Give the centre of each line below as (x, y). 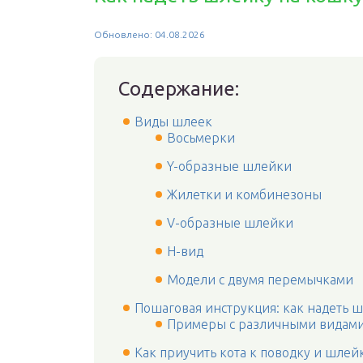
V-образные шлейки (230, 223)
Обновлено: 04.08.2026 (149, 34)
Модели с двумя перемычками (260, 280)
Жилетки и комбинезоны (244, 194)
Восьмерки (201, 138)
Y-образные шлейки (229, 166)
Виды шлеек (173, 122)
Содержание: (179, 89)
